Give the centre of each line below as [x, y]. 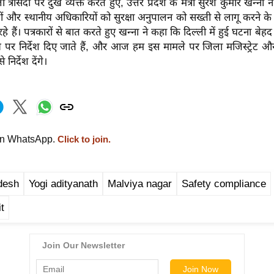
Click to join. [83, 139]
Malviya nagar [140, 183]
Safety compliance [224, 183]
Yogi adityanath [63, 183]
